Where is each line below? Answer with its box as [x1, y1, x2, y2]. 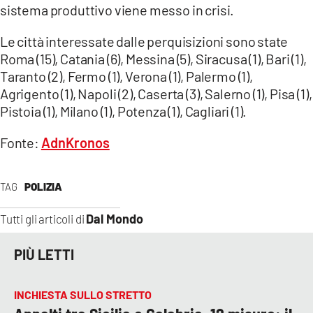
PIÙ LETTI [14, 246, 74, 263]
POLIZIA [24, 180, 62, 193]
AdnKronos [41, 134, 110, 151]
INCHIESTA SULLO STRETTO [14, 287, 152, 301]
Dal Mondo [86, 211, 144, 226]
